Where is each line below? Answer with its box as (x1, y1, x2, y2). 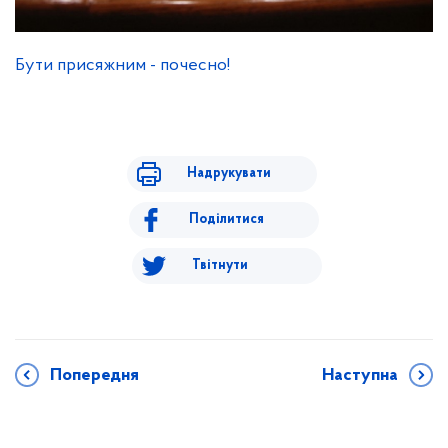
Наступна (322, 366, 398, 386)
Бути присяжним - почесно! (15, 56, 230, 76)
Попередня (50, 366, 139, 386)
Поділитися (189, 212, 264, 228)
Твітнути (191, 258, 248, 274)
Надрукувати (186, 166, 271, 182)
